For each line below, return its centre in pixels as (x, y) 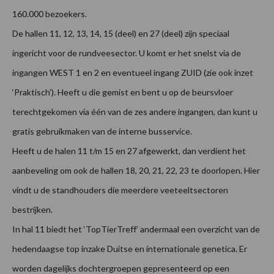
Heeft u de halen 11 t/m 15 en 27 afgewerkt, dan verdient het (129, 151)
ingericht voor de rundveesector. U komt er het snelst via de (127, 53)
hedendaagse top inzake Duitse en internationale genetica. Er (130, 249)
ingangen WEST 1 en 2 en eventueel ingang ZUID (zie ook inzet (133, 73)
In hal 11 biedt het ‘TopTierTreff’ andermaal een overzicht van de (136, 229)
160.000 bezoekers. (50, 14)
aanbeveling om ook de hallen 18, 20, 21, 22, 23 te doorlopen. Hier (136, 171)
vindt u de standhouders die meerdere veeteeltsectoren (120, 190)
